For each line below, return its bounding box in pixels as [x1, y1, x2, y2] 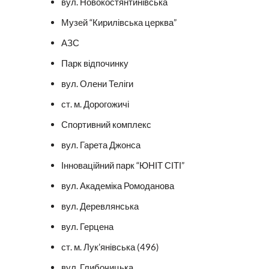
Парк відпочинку [61, 58, 128, 69]
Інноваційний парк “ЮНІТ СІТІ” [61, 160, 184, 171]
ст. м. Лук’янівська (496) [61, 241, 159, 253]
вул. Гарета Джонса [61, 139, 141, 151]
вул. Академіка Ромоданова [61, 180, 174, 192]
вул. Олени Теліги [61, 78, 133, 89]
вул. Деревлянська [61, 201, 139, 212]
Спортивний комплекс [61, 119, 151, 130]
